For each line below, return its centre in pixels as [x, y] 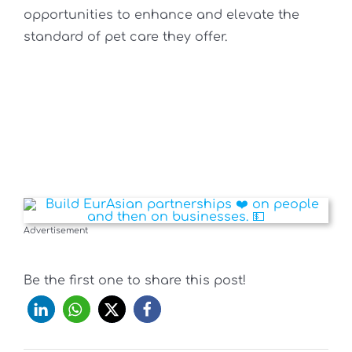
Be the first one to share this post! [135, 280]
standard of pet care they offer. [125, 37]
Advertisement [55, 230]
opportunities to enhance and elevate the [161, 15]
